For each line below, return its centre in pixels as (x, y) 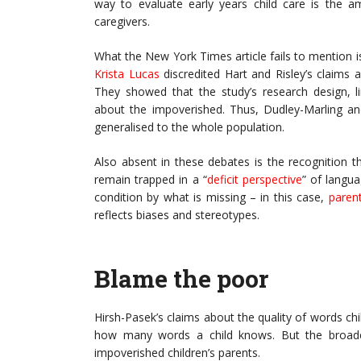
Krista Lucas (127, 74)
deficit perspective (254, 180)
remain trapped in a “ (151, 180)
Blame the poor (181, 279)
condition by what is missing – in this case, (212, 197)
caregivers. (122, 22)
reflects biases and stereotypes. (177, 215)
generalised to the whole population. (189, 127)
